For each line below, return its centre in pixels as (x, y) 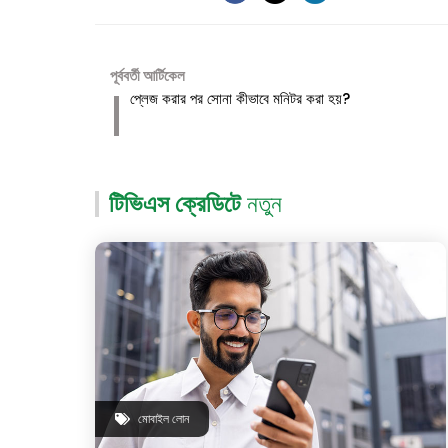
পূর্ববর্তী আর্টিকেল (147, 75)
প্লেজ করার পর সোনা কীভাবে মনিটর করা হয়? (239, 98)
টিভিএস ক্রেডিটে (177, 203)
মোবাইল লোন (163, 418)
